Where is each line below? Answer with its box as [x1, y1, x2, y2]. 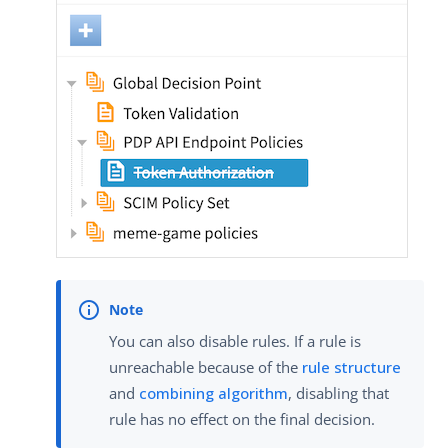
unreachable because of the [109, 357, 302, 378]
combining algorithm [139, 383, 288, 404]
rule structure [302, 357, 401, 378]
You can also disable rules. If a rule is [109, 331, 361, 352]
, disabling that [288, 383, 389, 404]
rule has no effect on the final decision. [109, 409, 375, 430]
